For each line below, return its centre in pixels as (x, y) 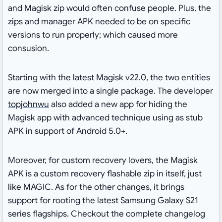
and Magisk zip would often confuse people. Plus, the (109, 8)
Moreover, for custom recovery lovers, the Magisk (103, 161)
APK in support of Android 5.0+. (67, 131)
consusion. (28, 49)
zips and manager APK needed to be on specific (99, 22)
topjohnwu (28, 105)
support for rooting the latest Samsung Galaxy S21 (103, 201)
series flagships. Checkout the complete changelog (106, 214)
